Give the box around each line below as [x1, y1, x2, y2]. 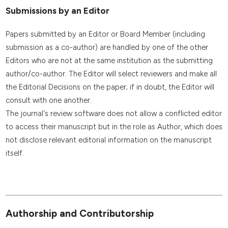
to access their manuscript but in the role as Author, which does [5, 122, 222, 131]
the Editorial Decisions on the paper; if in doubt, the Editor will [5, 82, 214, 92]
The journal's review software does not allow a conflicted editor [5, 108, 222, 118]
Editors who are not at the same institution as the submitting [5, 55, 213, 65]
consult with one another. [5, 95, 94, 105]
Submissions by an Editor [5, 6, 109, 16]
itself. [5, 148, 24, 158]
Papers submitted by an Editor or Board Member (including [5, 29, 205, 39]
